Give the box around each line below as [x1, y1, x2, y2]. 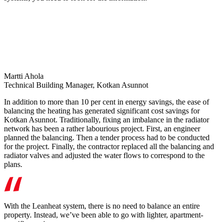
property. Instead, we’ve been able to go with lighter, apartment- [4, 211, 203, 220]
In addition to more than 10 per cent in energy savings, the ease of [4, 98, 209, 107]
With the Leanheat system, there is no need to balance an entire [4, 202, 200, 211]
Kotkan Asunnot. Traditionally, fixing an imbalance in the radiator [4, 115, 209, 124]
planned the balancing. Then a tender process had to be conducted [4, 133, 210, 142]
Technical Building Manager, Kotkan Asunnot [4, 81, 148, 90]
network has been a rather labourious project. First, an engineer [4, 124, 200, 133]
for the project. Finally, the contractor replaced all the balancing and [4, 142, 214, 151]
